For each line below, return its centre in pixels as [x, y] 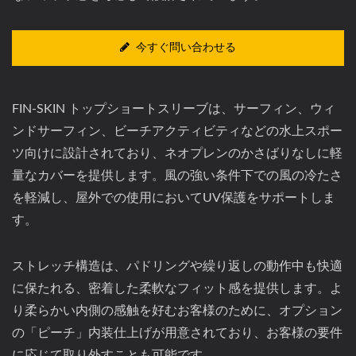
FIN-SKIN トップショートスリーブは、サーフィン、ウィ [174, 109]
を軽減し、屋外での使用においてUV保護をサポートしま [174, 198]
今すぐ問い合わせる [186, 48]
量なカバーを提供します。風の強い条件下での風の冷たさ [177, 176]
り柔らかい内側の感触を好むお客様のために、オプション [177, 311]
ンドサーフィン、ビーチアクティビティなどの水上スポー [177, 131]
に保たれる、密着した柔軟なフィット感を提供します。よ [177, 288]
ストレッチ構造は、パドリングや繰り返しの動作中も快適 [177, 266]
